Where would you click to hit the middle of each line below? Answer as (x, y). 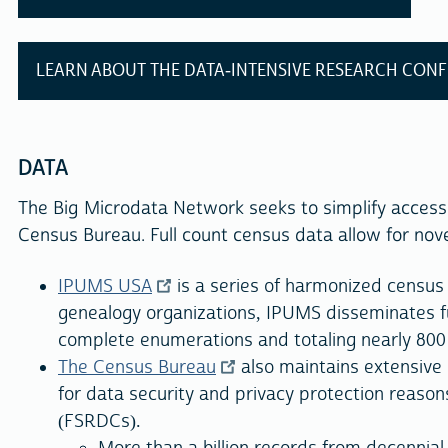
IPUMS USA (105, 287)
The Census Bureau (137, 368)
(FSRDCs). (99, 422)
